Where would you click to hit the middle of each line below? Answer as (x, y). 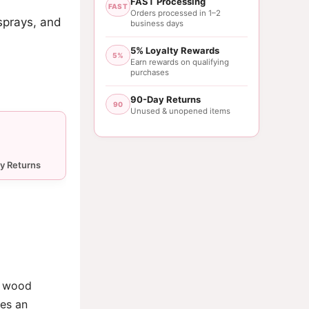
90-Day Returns (166, 99)
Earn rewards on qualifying (180, 62)
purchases (150, 72)
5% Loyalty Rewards (175, 50)
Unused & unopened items (180, 111)
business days (157, 23)
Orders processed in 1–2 (176, 13)
